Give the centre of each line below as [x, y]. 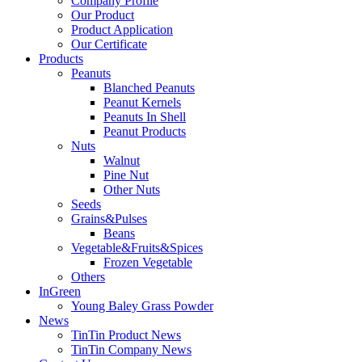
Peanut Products [145, 131]
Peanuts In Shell [145, 117]
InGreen [60, 291]
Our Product [103, 15]
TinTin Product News [126, 335]
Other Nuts [132, 189]
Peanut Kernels [142, 102]
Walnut [122, 160]
